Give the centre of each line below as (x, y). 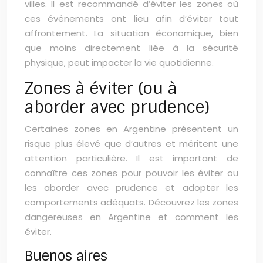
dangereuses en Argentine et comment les (131, 217)
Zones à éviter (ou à (101, 88)
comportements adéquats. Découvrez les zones (131, 202)
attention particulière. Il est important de (131, 158)
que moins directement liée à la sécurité (131, 48)
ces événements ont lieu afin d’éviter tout (131, 18)
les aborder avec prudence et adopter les (131, 188)
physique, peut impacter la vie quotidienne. (119, 63)
